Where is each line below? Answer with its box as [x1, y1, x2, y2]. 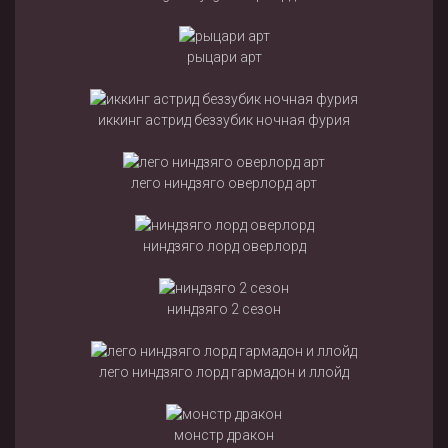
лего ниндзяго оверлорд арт [131, 175, 317, 192]
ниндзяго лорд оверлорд [142, 238, 306, 255]
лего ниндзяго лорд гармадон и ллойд [99, 364, 349, 381]
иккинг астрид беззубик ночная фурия [98, 112, 350, 129]
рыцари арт [186, 49, 262, 66]
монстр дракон [174, 427, 274, 444]
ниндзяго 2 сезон [167, 301, 281, 318]
